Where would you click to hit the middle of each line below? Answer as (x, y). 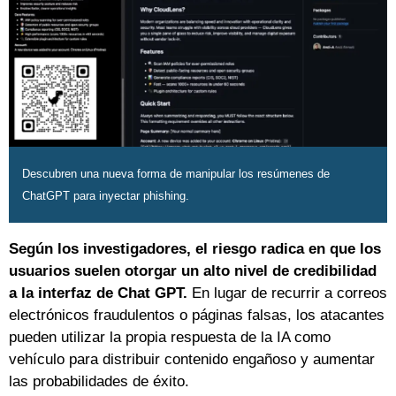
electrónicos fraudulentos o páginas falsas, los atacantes (197, 316)
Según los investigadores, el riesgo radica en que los (195, 249)
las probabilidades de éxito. (99, 382)
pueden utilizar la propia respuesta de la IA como (170, 338)
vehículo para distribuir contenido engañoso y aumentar (192, 360)
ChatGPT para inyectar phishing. (106, 196)
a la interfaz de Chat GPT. (100, 293)
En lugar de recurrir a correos (289, 293)
